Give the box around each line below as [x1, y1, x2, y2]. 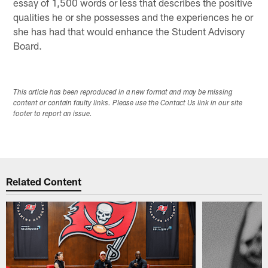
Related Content [6, 175, 82, 188]
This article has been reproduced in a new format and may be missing [13, 89, 233, 96]
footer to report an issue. [13, 110, 93, 118]
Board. [13, 39, 42, 51]
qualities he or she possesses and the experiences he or [13, 10, 254, 23]
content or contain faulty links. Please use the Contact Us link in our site [13, 99, 243, 107]
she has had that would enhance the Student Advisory [13, 25, 245, 37]
